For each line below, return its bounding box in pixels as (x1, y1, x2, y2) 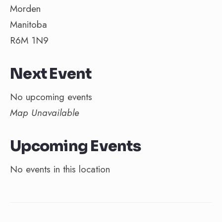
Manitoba (10, 18, 47, 31)
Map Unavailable (10, 106, 79, 119)
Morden (10, 2, 41, 15)
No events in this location (10, 163, 110, 176)
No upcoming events (10, 90, 92, 104)
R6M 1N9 (10, 34, 49, 47)
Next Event (10, 64, 92, 83)
